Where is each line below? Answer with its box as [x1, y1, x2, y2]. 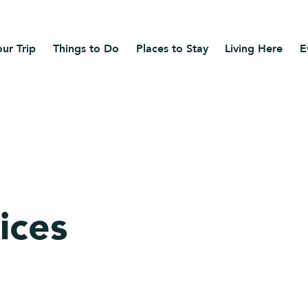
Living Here [225, 41, 283, 57]
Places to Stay [135, 41, 208, 57]
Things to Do [52, 41, 119, 57]
